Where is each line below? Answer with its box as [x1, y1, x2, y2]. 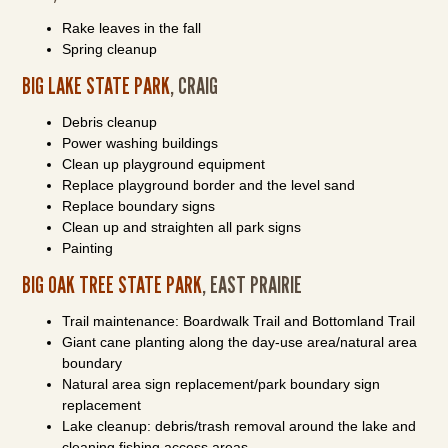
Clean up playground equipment [62, 156, 266, 172]
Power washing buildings [62, 135, 219, 151]
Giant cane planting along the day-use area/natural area [62, 334, 418, 350]
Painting [62, 240, 114, 256]
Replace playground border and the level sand [62, 177, 356, 193]
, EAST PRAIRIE [202, 270, 303, 299]
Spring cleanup [62, 41, 158, 57]
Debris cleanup [62, 114, 158, 130]
